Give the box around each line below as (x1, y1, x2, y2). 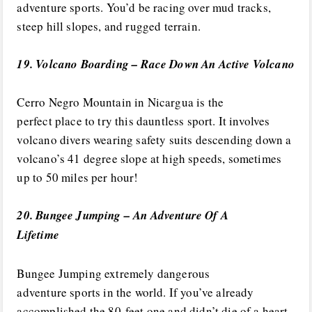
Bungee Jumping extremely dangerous (17, 265, 210, 281)
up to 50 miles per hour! (17, 169, 139, 186)
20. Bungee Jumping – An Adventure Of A (17, 207, 228, 224)
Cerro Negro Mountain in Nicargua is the (17, 94, 224, 111)
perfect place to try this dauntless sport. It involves (17, 113, 270, 130)
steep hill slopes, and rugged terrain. (17, 17, 201, 34)
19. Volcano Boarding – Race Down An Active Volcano (17, 55, 295, 72)
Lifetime (17, 226, 59, 244)
